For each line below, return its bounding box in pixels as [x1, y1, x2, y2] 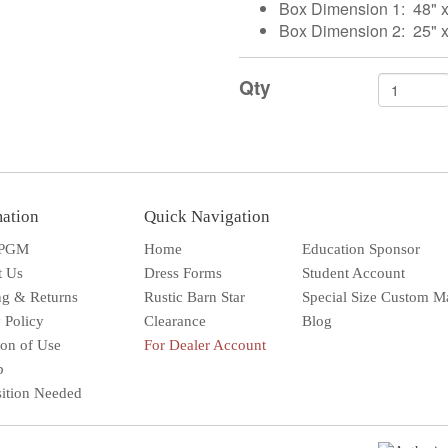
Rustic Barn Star [144, 289, 245, 306]
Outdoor [301, 358, 349, 374]
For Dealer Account [144, 337, 266, 354]
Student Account [301, 265, 405, 282]
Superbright [301, 338, 373, 354]
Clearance [144, 313, 206, 330]
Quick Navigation [144, 207, 270, 227]
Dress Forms [144, 265, 222, 282]
